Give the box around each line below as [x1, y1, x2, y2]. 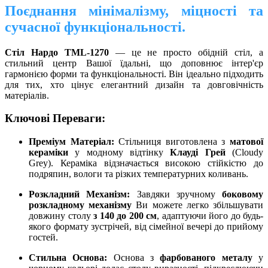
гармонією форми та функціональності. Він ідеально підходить [5, 68, 263, 79]
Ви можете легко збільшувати [132, 200, 264, 211]
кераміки [29, 147, 68, 158]
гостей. [29, 232, 58, 243]
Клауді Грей [170, 147, 226, 158]
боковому [222, 189, 263, 200]
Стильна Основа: [29, 252, 108, 263]
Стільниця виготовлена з [114, 136, 230, 147]
